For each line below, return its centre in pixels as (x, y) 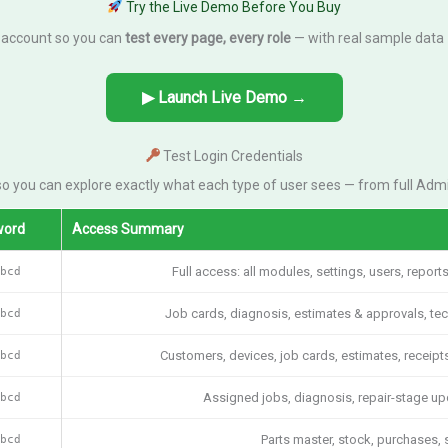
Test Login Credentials (232, 155)
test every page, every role (207, 37)
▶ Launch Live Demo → (224, 97)
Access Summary (128, 228)
